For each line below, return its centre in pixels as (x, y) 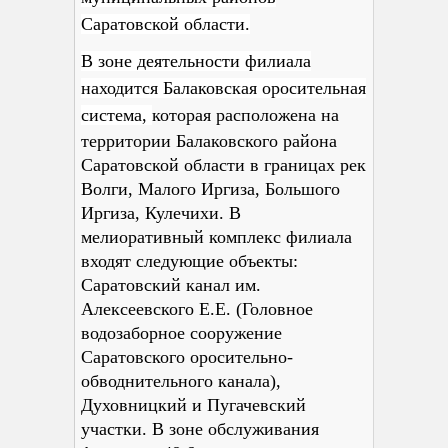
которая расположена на (245, 115)
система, (116, 115)
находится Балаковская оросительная (223, 88)
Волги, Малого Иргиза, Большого (210, 189)
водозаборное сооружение (181, 333)
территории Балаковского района (209, 141)
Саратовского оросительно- (187, 357)
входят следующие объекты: (189, 261)
